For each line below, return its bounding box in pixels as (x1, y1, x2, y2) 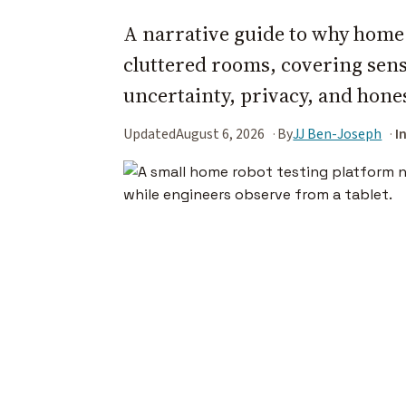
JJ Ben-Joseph (293, 123, 382, 144)
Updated (123, 123, 176, 144)
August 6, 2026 (176, 123, 265, 144)
